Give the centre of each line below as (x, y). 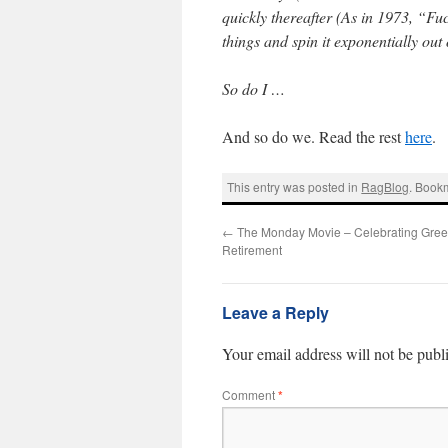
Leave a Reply (275, 312)
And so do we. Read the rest (313, 136)
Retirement (252, 249)
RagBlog (385, 187)
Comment (250, 394)
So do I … (253, 88)
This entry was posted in (294, 187)
